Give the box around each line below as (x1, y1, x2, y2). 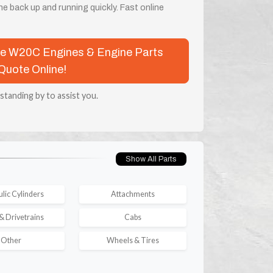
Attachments (111, 189, 155, 199)
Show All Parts (126, 155, 177, 164)
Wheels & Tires (107, 235, 160, 245)
